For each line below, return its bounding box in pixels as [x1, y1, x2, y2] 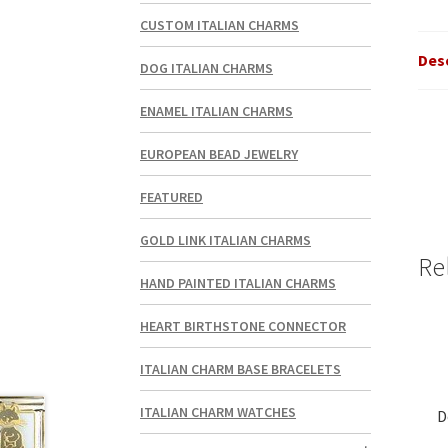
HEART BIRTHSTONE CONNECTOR [140, 317, 347, 336]
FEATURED [140, 188, 204, 207]
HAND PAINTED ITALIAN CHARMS [140, 274, 337, 293]
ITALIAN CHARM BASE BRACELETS [140, 360, 342, 379]
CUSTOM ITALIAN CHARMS [140, 16, 300, 35]
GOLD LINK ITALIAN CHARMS [140, 231, 312, 250]
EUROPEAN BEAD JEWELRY [140, 145, 299, 164]
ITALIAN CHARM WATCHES [140, 403, 297, 422]
